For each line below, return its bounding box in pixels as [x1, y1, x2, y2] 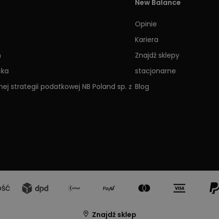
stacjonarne [134, 66, 176, 76]
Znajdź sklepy [134, 50, 179, 61]
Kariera [134, 35, 158, 45]
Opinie [134, 19, 157, 29]
